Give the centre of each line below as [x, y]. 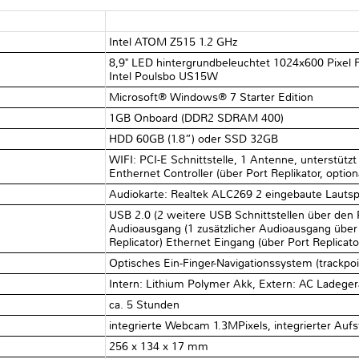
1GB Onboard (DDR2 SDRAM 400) [197, 118]
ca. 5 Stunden [145, 305]
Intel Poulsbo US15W [164, 76]
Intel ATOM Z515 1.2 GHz [173, 42]
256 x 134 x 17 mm [159, 346]
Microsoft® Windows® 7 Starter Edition [212, 97]
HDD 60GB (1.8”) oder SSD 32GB [194, 139]
